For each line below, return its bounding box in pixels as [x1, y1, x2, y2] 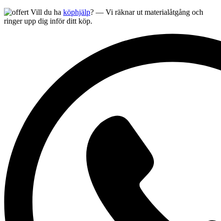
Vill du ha [31, 8, 63, 16]
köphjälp [63, 8, 90, 16]
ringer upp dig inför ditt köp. [4, 17, 92, 25]
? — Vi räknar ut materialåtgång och [90, 8, 203, 16]
